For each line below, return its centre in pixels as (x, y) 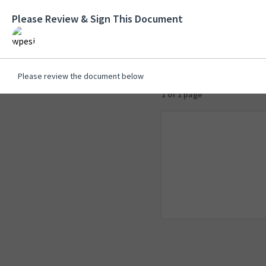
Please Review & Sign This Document (97, 19)
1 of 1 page (182, 94)
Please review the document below (81, 76)
